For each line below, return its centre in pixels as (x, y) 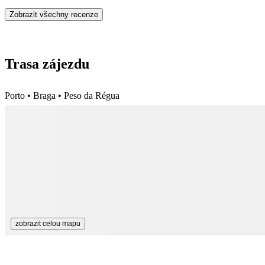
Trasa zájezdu (47, 64)
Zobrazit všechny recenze (54, 14)
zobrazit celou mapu (48, 223)
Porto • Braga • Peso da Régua (62, 95)
